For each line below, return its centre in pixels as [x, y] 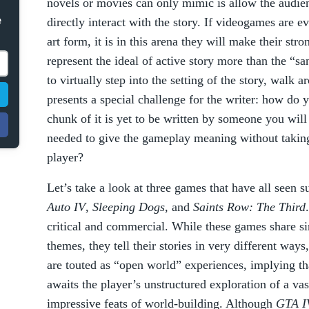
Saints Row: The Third [249, 207]
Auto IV [66, 207]
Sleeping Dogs [129, 207]
